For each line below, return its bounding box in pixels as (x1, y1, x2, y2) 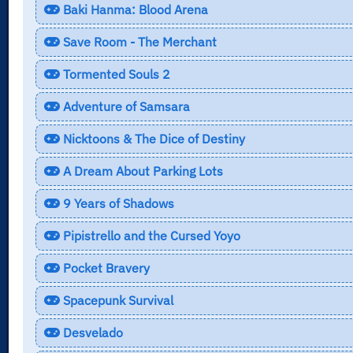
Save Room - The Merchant (59, 33, 217, 50)
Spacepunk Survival (59, 292, 173, 308)
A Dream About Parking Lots (59, 162, 223, 179)
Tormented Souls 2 (59, 65, 170, 82)
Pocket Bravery (59, 259, 150, 276)
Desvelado (59, 324, 123, 340)
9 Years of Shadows (59, 195, 174, 211)
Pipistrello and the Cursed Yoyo (59, 227, 240, 243)
